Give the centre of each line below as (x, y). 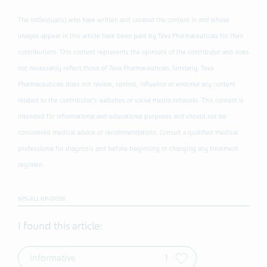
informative (53, 258)
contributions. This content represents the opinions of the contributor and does (133, 52)
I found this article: (60, 226)
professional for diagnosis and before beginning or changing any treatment (128, 148)
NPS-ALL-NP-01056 (42, 199)
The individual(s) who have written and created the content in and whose (124, 20)
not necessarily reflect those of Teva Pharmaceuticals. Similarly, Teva (116, 68)
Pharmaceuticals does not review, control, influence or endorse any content (127, 84)
